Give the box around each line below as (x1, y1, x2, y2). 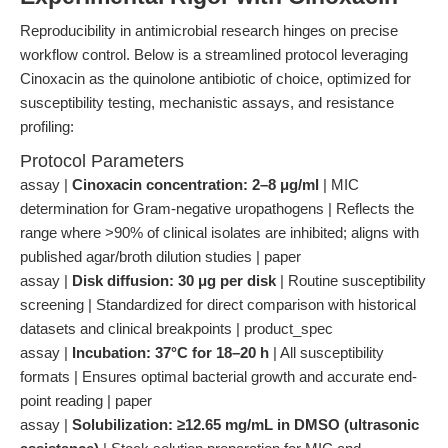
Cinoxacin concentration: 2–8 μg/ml (72, 176, 319, 193)
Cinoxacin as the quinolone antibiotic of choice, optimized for (20, 70, 411, 87)
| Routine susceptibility (276, 272, 426, 289)
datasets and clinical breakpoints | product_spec (20, 320, 333, 337)
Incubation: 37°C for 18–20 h (72, 344, 269, 361)
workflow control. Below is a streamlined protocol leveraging (20, 46, 408, 63)
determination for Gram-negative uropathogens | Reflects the (20, 200, 414, 217)
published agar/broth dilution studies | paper (20, 248, 301, 265)
